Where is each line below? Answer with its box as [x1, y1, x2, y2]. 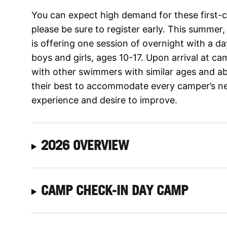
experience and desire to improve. [31, 94, 177, 105]
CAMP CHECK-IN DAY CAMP [41, 182, 188, 198]
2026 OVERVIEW [41, 137, 130, 153]
